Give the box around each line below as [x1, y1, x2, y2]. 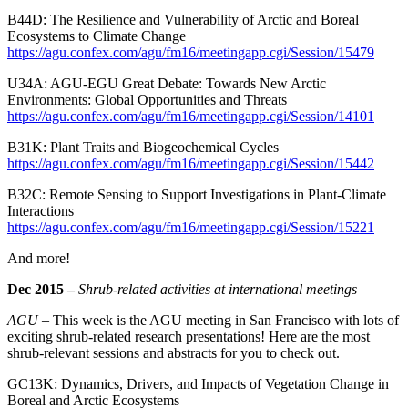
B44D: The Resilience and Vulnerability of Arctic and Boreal [7, 12, 359, 28]
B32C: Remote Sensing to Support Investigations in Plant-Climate [7, 187, 386, 203]
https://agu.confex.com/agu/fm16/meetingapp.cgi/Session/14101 [7, 108, 374, 125]
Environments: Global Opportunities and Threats [7, 92, 287, 108]
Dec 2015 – [7, 281, 75, 298]
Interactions [7, 203, 74, 219]
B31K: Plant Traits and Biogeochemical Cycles [7, 139, 279, 156]
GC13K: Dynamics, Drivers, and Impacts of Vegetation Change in [7, 376, 389, 393]
